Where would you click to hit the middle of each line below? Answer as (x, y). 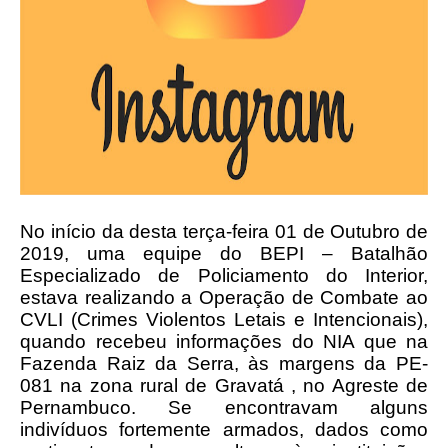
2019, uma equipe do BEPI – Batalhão (224, 253)
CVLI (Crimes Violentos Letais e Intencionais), (224, 319)
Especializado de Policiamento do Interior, (224, 275)
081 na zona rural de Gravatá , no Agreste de (224, 385)
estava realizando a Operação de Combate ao (224, 297)
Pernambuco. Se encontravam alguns (224, 407)
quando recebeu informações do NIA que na (224, 341)
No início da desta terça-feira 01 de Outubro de (224, 231)
